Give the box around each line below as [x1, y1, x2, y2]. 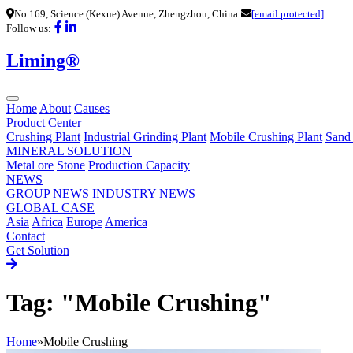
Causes [74, 101, 110, 115]
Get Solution [6, 243, 69, 257]
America [105, 214, 147, 229]
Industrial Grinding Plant [84, 129, 206, 143]
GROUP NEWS [6, 186, 89, 200]
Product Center [6, 115, 81, 129]
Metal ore [6, 158, 54, 172]
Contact [6, 229, 45, 243]
